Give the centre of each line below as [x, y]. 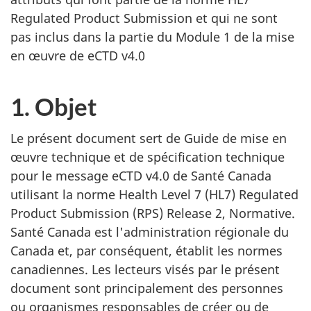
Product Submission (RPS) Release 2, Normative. [153, 213]
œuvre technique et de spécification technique [148, 157]
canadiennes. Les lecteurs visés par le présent [145, 269]
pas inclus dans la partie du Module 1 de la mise [152, 36]
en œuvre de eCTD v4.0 [78, 55]
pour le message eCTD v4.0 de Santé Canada [141, 176]
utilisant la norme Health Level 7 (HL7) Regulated [154, 194]
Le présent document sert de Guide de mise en [149, 138]
